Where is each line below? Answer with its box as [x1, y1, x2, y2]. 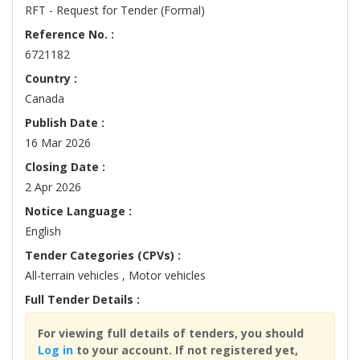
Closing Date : [25, 159, 105, 175]
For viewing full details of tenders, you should [38, 325, 304, 342]
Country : [25, 71, 77, 87]
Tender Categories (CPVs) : [25, 247, 181, 264]
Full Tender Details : [25, 292, 140, 308]
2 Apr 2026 [25, 179, 81, 195]
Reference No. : [25, 27, 114, 43]
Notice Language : [25, 203, 132, 219]
